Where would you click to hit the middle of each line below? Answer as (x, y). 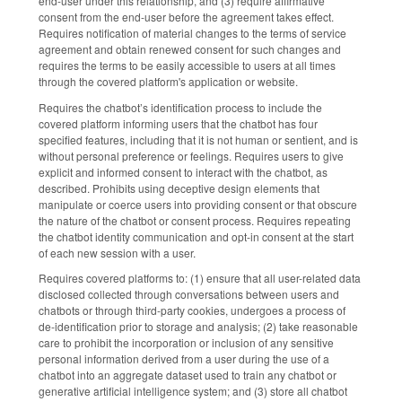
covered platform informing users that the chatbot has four (178, 123)
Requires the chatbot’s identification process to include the (180, 107)
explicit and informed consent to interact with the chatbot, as (183, 171)
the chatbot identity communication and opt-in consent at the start (196, 236)
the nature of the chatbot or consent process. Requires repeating (195, 220)
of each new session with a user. (117, 252)
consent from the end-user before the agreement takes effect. (186, 16)
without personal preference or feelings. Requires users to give (191, 155)
